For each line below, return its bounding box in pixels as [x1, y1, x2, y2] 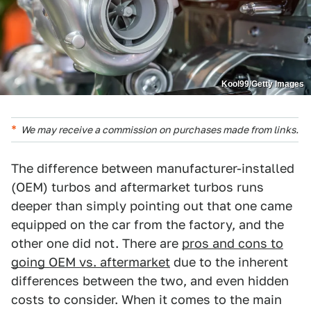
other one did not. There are [11, 235, 182, 251]
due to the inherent [170, 254, 288, 269]
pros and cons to [182, 235, 283, 251]
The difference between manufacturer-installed [11, 160, 294, 176]
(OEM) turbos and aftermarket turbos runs [11, 179, 264, 194]
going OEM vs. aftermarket [11, 254, 170, 269]
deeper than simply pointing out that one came [11, 198, 292, 213]
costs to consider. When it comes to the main [11, 292, 282, 307]
